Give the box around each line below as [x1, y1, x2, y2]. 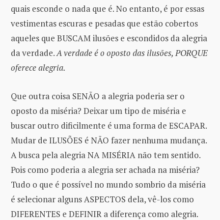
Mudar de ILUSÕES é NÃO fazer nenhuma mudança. [11, 134, 207, 146]
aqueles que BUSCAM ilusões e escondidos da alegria [11, 32, 207, 44]
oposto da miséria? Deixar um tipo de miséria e [11, 105, 186, 116]
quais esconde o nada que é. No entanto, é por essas [11, 2, 204, 14]
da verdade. [11, 47, 56, 58]
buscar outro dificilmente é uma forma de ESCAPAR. [11, 119, 207, 131]
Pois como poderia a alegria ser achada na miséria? [11, 164, 200, 175]
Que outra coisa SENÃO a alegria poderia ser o [11, 90, 185, 102]
